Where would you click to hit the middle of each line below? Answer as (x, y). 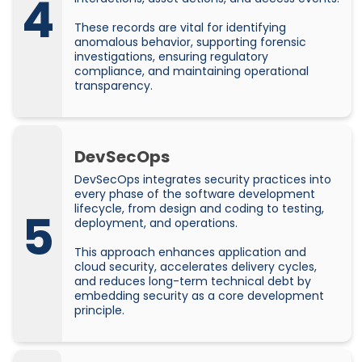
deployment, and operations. (156, 223)
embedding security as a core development (199, 296)
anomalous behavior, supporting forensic (190, 42)
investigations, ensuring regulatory (171, 57)
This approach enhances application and (190, 253)
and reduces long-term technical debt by (193, 282)
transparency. (114, 86)
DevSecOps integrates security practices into (203, 180)
